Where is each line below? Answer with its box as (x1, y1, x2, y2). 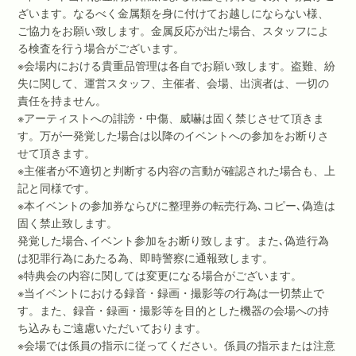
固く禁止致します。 (17, 214, 118, 230)
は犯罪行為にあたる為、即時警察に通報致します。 (17, 249, 274, 265)
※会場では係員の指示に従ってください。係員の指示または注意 (17, 336, 336, 353)
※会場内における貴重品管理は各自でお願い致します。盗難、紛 (17, 56, 336, 73)
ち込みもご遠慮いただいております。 (17, 319, 207, 335)
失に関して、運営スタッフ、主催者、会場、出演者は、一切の (17, 74, 330, 91)
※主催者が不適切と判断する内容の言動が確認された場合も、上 (17, 161, 336, 178)
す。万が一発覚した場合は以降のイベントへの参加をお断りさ (17, 126, 330, 143)
